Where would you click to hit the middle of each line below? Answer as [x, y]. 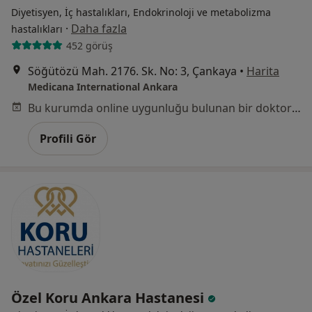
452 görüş [89, 45]
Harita [263, 71]
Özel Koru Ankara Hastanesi [109, 298]
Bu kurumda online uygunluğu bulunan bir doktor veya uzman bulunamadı [296, 108]
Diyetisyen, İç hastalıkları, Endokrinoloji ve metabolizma [141, 13]
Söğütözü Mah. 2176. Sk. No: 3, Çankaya [132, 71]
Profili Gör [68, 139]
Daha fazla [99, 29]
